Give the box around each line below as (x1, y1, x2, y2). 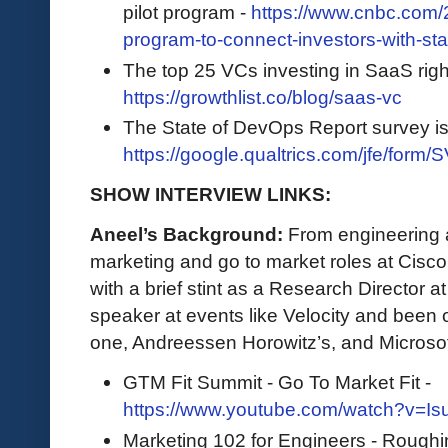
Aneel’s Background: (90, 223, 283, 246)
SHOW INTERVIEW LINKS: (90, 183, 331, 206)
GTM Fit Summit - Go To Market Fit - (123, 371, 431, 394)
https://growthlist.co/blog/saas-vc (123, 85, 402, 108)
